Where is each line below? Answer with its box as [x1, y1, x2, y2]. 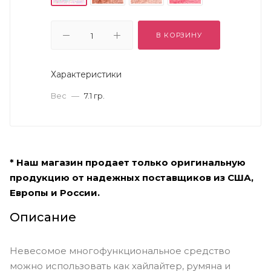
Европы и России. [10, 186, 100, 198]
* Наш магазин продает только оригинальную [10, 156, 246, 168]
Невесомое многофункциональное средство [10, 244, 230, 256]
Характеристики [51, 69, 122, 80]
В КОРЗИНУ [156, 31, 202, 39]
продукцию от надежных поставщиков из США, [10, 171, 253, 183]
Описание [10, 209, 76, 224]
